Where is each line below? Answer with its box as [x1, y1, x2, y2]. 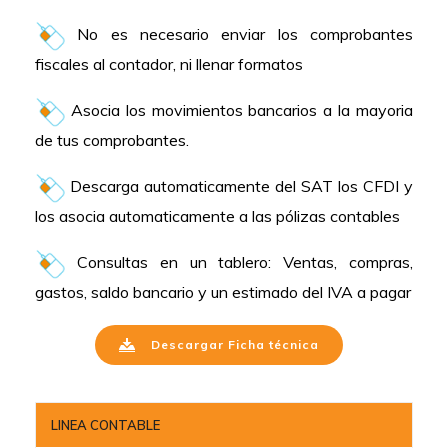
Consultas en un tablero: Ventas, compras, [65, 251, 413, 272]
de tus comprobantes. [35, 129, 189, 150]
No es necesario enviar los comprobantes [65, 23, 413, 44]
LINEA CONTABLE [51, 416, 160, 433]
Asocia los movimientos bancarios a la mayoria [65, 99, 413, 120]
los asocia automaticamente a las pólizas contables [35, 205, 400, 226]
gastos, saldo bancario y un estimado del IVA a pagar [35, 281, 411, 302]
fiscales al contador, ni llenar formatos [35, 53, 303, 74]
